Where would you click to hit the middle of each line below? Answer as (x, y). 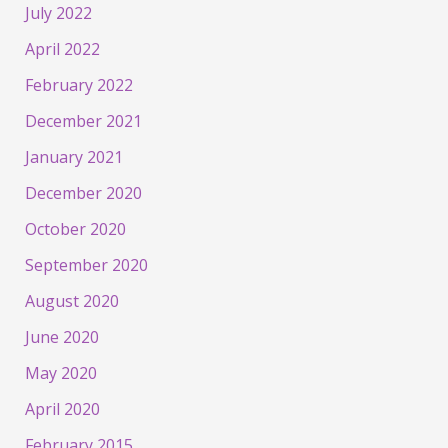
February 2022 (78, 85)
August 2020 (71, 301)
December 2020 (83, 193)
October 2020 (75, 229)
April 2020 (62, 409)
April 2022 (62, 49)
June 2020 (61, 337)
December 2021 (83, 121)
